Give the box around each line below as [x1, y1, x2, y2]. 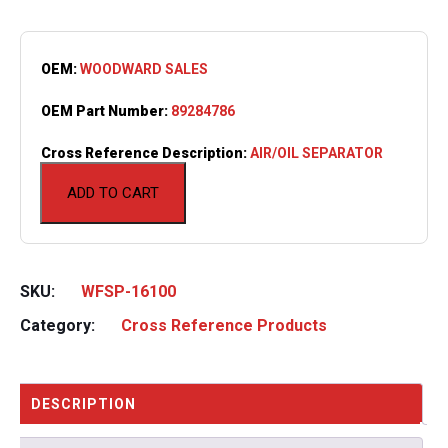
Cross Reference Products [121, 315, 327, 335]
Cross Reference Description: [41, 144, 250, 161]
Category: [20, 315, 99, 335]
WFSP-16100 [81, 281, 176, 301]
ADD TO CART [67, 183, 159, 202]
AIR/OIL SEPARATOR [250, 144, 383, 161]
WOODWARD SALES [80, 60, 208, 77]
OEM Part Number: [41, 102, 171, 119]
